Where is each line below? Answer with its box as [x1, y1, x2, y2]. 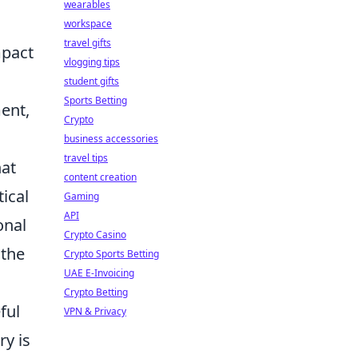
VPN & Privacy [64, 304, 126, 318]
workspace [64, 17, 112, 30]
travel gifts [64, 36, 111, 50]
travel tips [64, 151, 108, 165]
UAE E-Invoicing [64, 266, 134, 280]
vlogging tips [64, 55, 120, 69]
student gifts [64, 74, 119, 88]
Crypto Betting [64, 285, 128, 299]
